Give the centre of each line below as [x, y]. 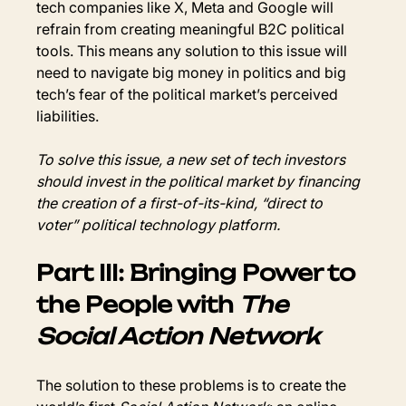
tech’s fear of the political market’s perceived [189, 94]
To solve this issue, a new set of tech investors [193, 159]
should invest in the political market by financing [200, 181]
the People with [138, 304]
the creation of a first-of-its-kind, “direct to [182, 203]
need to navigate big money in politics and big [193, 72]
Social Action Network [178, 336]
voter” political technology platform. [159, 224]
